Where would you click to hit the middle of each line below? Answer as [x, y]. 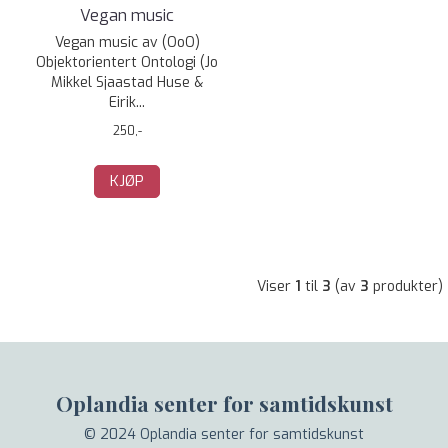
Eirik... [127, 102]
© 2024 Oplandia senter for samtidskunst [224, 434]
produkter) [406, 286]
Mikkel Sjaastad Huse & [127, 82]
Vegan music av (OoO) [127, 42]
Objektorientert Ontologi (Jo [127, 62]
